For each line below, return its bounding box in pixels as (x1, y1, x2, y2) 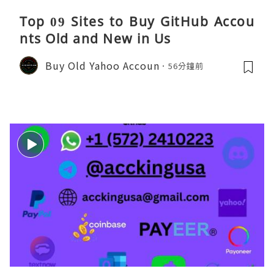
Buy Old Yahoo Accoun (45, 57, 160, 73)
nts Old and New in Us (20, 30, 171, 48)
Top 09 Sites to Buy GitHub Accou (20, 13, 254, 31)
